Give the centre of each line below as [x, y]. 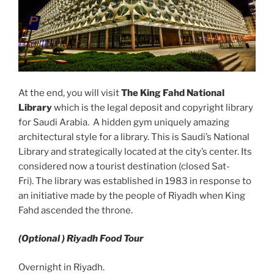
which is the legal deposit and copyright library [154, 107]
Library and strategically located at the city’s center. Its [135, 151]
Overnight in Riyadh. [61, 267]
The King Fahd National [173, 93]
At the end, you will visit [70, 93]
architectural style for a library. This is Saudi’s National [134, 137]
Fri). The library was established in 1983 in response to [135, 181]
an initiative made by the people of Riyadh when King [132, 195]
